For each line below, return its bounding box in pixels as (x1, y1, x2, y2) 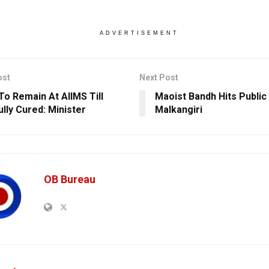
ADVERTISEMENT (99, 30, 179, 37)
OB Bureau (44, 173, 95, 186)
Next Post (139, 73, 178, 83)
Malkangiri (154, 104, 202, 116)
